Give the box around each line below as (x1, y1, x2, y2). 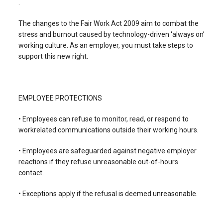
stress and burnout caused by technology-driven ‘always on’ (18, 30, 205, 39)
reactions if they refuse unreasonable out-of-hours (18, 158, 178, 166)
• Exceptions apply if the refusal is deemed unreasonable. (18, 190, 198, 198)
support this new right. (18, 52, 88, 61)
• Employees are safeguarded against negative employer (18, 147, 197, 155)
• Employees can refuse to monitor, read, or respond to (18, 115, 189, 123)
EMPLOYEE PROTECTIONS (18, 94, 102, 103)
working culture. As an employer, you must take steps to (18, 41, 193, 50)
